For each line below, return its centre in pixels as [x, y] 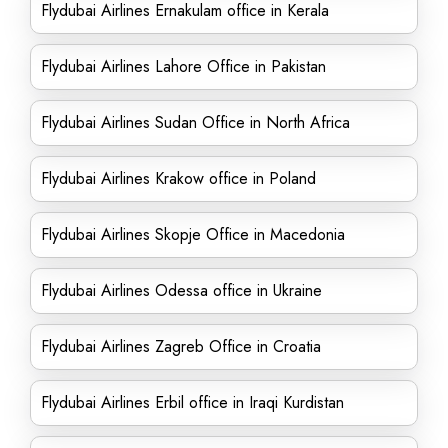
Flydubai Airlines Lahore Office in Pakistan [183, 66]
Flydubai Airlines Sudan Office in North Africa [195, 122]
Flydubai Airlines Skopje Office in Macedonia [193, 234]
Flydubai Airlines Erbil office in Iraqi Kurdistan [192, 402]
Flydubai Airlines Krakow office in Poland [178, 178]
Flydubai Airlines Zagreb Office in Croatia [181, 346]
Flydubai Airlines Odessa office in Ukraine [181, 290]
